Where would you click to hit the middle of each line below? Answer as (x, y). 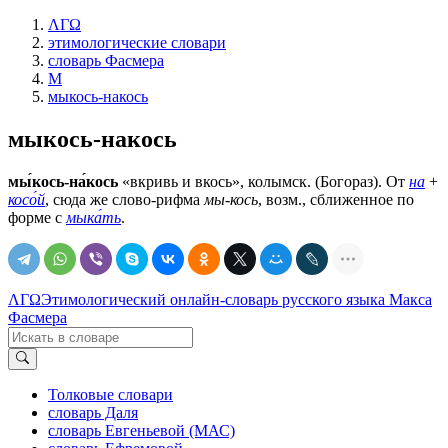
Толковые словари (110, 395)
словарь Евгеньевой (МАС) (141, 431)
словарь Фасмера (106, 60)
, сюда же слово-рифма (124, 199)
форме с (37, 217)
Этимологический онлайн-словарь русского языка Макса (236, 299)
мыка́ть (93, 217)
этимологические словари (137, 42)
